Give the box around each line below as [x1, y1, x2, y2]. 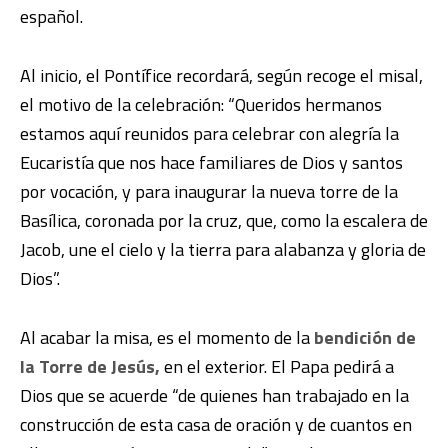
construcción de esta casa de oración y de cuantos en [20, 410, 412, 438]
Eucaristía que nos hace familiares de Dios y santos [20, 148, 403, 176]
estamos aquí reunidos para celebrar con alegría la [20, 119, 399, 147]
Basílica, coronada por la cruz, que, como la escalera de [20, 206, 428, 234]
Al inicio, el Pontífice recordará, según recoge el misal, [20, 61, 423, 89]
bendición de [314, 323, 416, 351]
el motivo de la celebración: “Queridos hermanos [20, 90, 382, 118]
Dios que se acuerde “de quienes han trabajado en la [20, 381, 409, 409]
